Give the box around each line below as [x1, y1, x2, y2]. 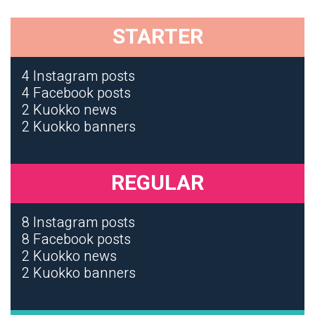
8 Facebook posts [22, 229, 131, 250]
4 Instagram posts [22, 66, 135, 86]
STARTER [112, 22, 203, 53]
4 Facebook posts [22, 83, 131, 103]
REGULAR [111, 168, 204, 199]
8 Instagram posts [22, 212, 135, 233]
